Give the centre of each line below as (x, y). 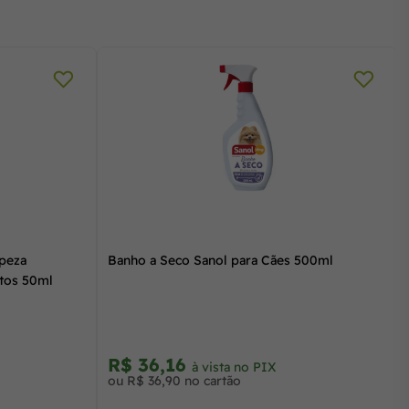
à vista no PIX (234, 367)
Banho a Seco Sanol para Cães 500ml (220, 260)
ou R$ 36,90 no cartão (174, 380)
